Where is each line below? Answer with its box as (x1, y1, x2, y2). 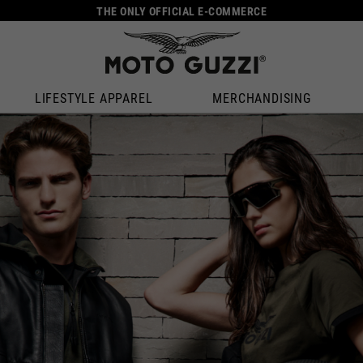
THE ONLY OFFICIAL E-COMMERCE (96, 5, 267, 18)
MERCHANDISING (212, 91, 311, 106)
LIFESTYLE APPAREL (34, 91, 153, 106)
